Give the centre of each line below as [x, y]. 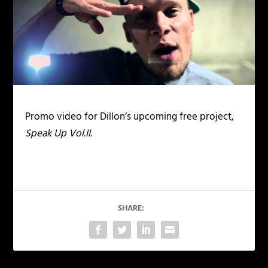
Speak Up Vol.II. [59, 133]
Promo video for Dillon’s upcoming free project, [130, 117]
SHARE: [131, 208]
